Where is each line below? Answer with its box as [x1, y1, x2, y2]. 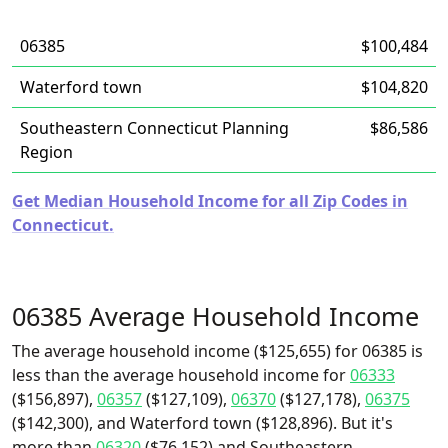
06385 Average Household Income [12, 299, 419, 333]
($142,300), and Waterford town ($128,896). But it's [12, 412, 393, 434]
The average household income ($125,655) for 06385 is [12, 340, 423, 362]
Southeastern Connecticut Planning [20, 117, 289, 139]
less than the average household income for [12, 364, 350, 386]
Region [20, 141, 73, 163]
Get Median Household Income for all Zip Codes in [12, 190, 408, 212]
